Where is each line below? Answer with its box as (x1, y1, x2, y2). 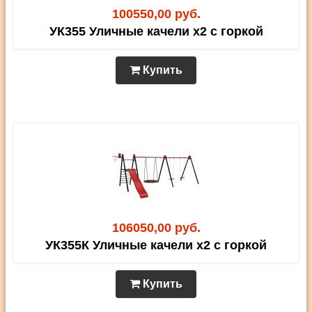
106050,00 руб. (111, 220, 201, 235)
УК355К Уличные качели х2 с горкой (45, 237, 267, 252)
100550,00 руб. (111, 6, 201, 21)
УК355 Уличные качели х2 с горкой (49, 24, 263, 38)
